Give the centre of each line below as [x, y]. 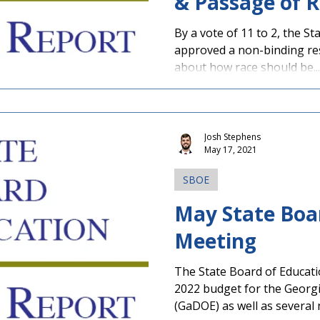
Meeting [215, 240]
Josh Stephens [232, 136]
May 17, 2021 [231, 149]
